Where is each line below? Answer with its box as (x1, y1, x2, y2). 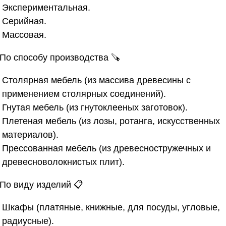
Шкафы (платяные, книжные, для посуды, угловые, (2, 202, 220, 212)
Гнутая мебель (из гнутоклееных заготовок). (2, 102, 188, 112)
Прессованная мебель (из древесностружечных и (2, 143, 211, 153)
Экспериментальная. (2, 2, 90, 13)
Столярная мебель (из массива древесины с (2, 75, 191, 85)
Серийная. (2, 16, 46, 26)
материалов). (2, 129, 59, 140)
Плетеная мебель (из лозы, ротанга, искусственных (2, 116, 220, 126)
